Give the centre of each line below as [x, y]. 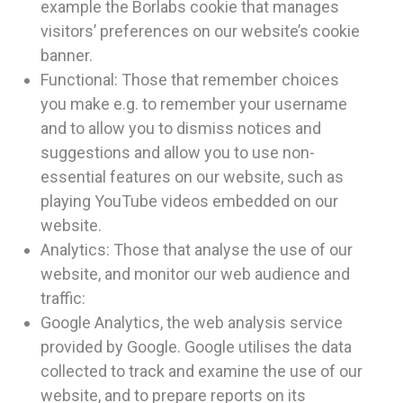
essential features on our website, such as [192, 177]
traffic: [63, 299]
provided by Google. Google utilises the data [196, 347]
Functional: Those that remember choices [190, 80]
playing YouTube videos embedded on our [189, 201]
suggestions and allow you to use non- [178, 153]
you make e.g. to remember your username [194, 104]
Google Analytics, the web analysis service [192, 323]
